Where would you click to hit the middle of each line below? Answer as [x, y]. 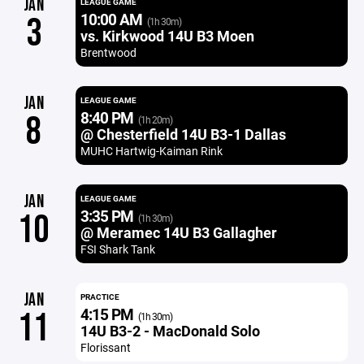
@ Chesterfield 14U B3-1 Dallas [183, 134]
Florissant [105, 347]
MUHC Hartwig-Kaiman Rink [151, 151]
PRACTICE [100, 297]
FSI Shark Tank [117, 249]
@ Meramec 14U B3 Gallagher [178, 232]
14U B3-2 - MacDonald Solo [170, 331]
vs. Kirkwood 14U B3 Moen [167, 36]
